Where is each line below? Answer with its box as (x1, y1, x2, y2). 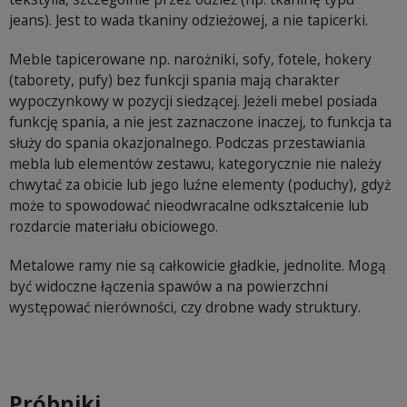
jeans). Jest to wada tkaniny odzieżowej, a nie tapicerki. (9, 10, 368, 31)
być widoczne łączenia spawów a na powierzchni (9, 276, 328, 297)
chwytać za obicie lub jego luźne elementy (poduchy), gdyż (9, 174, 391, 195)
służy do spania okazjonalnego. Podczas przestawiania (9, 133, 365, 154)
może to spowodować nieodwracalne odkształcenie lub (9, 195, 369, 216)
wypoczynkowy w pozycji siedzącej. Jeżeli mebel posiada (9, 91, 377, 112)
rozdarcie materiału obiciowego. (9, 216, 218, 237)
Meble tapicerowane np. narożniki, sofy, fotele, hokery (9, 49, 372, 70)
